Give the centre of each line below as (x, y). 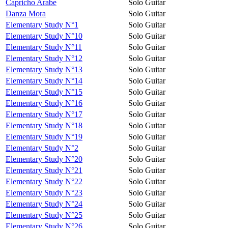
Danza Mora (26, 13)
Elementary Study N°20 (44, 159)
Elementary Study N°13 (44, 69)
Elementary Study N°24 (44, 204)
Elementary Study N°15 (44, 92)
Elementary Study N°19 (44, 136)
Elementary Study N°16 (44, 103)
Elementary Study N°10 (44, 36)
